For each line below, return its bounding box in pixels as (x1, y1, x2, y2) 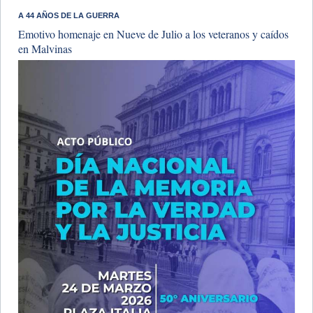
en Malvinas (18, 41, 72, 57)
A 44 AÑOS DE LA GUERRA (18, 11, 119, 20)
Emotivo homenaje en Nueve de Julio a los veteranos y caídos (18, 27, 289, 42)
